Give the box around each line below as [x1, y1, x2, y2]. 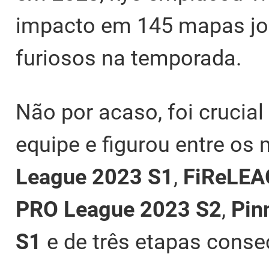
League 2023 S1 [16, 165, 174, 190]
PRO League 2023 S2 [16, 197, 222, 223]
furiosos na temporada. [16, 46, 241, 71]
